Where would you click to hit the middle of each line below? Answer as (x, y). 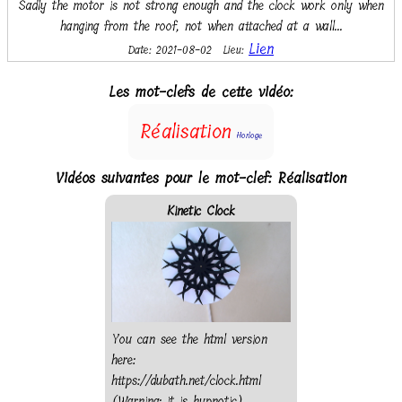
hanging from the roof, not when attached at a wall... (201, 26)
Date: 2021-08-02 (172, 50)
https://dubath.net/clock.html (186, 380)
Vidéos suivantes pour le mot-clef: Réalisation (201, 178)
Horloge (249, 135)
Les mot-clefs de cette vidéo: (201, 92)
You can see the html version (189, 339)
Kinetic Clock (201, 211)
